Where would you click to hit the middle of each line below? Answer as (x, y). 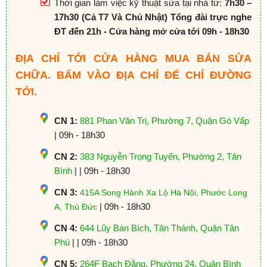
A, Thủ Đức (75, 207)
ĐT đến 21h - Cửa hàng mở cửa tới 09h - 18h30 (151, 31)
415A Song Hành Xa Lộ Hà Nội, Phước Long (163, 192)
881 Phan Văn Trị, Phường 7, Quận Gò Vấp (164, 120)
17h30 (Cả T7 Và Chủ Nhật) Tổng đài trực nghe (153, 17)
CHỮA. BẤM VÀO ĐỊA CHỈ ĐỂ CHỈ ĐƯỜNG (133, 75)
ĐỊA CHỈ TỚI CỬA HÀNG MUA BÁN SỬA (133, 59)
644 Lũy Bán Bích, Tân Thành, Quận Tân (159, 228)
